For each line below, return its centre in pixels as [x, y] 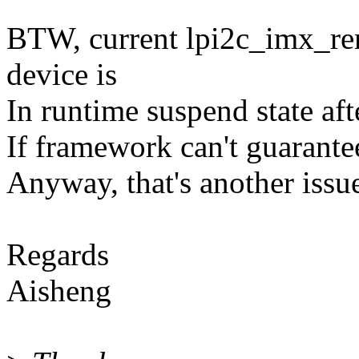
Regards [58, 255]
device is [62, 75]
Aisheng [59, 291]
